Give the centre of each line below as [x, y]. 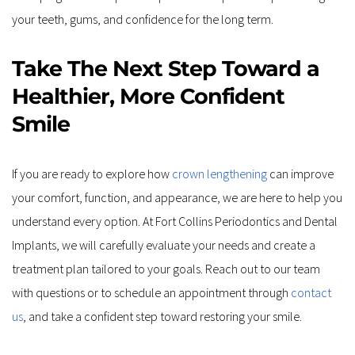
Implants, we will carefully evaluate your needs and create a [164, 244]
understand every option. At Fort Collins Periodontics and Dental [175, 221]
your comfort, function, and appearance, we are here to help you [177, 197]
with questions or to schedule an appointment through [151, 292]
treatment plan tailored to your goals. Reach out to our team [166, 268]
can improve [300, 173]
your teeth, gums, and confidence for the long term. [143, 19]
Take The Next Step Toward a [166, 68]
